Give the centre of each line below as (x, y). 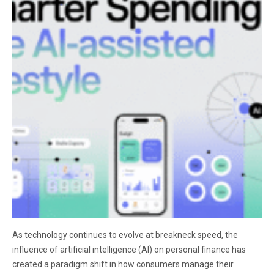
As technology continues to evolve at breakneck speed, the (125, 235)
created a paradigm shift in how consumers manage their (123, 264)
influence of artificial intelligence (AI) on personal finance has (129, 250)
